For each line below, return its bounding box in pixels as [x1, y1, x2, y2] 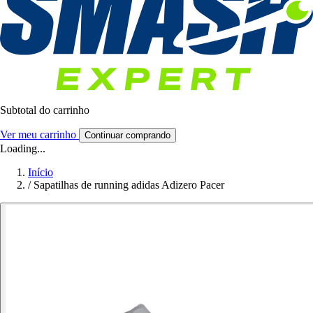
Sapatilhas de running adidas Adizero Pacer [34, 179, 224, 191]
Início [28, 166, 53, 179]
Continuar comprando [85, 130, 170, 141]
